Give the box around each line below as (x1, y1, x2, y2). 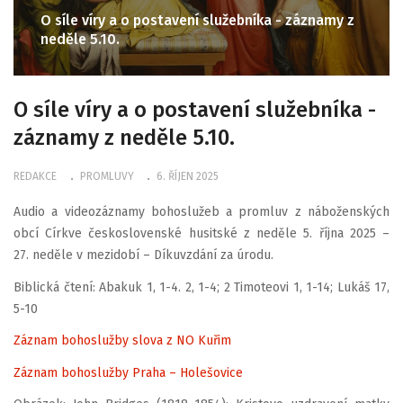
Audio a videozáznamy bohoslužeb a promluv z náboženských (13, 204, 390, 220)
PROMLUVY (79, 169, 134, 183)
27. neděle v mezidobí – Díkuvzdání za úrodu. (13, 247, 273, 264)
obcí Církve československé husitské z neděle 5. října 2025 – (13, 226, 390, 242)
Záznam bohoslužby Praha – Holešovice (13, 364, 243, 381)
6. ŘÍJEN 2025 (157, 169, 219, 183)
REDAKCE (13, 169, 57, 183)
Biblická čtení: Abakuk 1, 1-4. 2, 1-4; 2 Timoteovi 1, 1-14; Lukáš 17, (13, 279, 390, 295)
